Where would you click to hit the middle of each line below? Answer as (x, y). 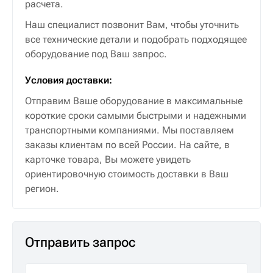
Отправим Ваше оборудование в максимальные (134, 101)
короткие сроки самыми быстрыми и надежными (136, 115)
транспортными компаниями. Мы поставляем (129, 130)
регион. (42, 188)
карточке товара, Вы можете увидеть (108, 159)
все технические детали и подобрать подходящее (136, 40)
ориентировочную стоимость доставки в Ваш (127, 174)
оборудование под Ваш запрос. (96, 54)
